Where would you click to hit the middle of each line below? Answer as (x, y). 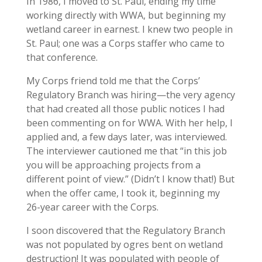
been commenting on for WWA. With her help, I (129, 123)
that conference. (62, 57)
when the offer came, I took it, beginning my (123, 193)
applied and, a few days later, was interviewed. (126, 137)
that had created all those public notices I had (125, 108)
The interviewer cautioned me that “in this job (126, 151)
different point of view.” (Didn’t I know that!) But (130, 179)
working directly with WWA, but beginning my (126, 15)
